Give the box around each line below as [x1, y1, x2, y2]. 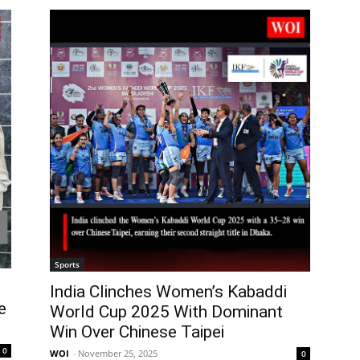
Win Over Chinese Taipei [50, 321, 224, 342]
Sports [55, 258, 80, 270]
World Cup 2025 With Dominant [50, 301, 283, 321]
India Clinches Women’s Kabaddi [50, 281, 287, 301]
